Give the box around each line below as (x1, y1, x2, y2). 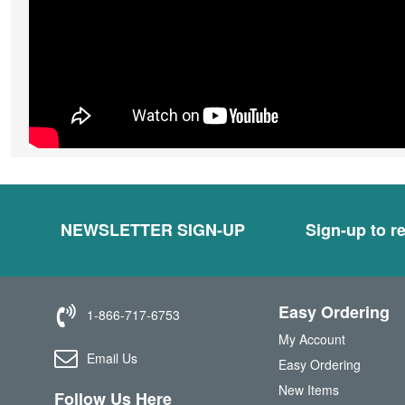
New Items (278, 381, 339, 399)
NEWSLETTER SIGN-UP (61, 218, 245, 241)
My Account (278, 330, 345, 348)
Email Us (86, 348, 137, 367)
